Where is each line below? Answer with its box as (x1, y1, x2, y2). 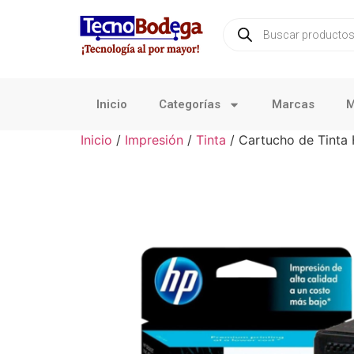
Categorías (159, 97, 220, 111)
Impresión (125, 132, 183, 148)
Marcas (272, 97, 314, 111)
